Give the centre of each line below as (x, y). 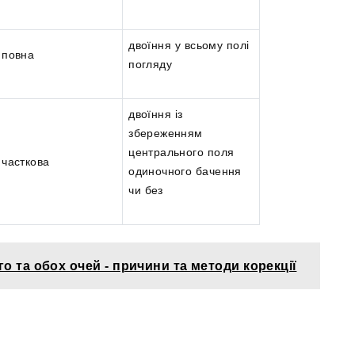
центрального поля (181, 153)
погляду (151, 65)
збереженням (166, 134)
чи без (146, 191)
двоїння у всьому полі (189, 46)
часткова (26, 162)
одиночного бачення (185, 172)
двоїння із (156, 115)
